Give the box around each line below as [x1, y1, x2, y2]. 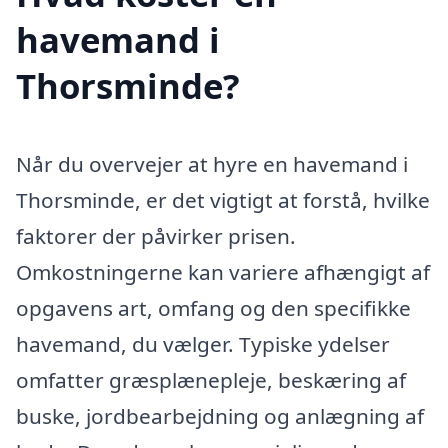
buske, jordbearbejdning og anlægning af [16, 402, 424, 431]
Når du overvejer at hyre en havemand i [16, 150, 408, 179]
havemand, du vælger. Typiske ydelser [16, 330, 390, 359]
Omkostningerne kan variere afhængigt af [16, 258, 430, 287]
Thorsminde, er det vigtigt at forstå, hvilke [16, 186, 430, 215]
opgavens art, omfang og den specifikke [16, 294, 411, 323]
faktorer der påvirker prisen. [16, 222, 296, 251]
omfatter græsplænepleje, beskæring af [16, 366, 406, 395]
